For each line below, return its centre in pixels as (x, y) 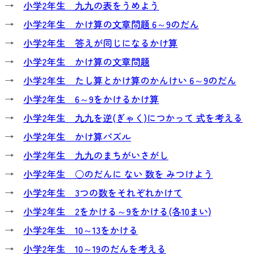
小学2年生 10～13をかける (81, 230)
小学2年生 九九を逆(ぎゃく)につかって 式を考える (133, 118)
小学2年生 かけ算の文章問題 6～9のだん (111, 24)
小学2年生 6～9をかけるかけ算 (91, 99)
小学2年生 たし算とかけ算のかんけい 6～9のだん (130, 80)
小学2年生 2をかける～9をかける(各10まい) (117, 211)
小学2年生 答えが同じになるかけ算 (101, 43)
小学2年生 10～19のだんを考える (95, 249)
